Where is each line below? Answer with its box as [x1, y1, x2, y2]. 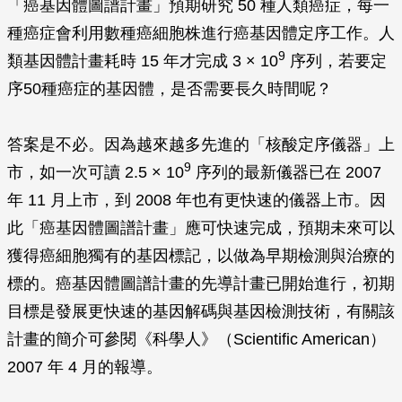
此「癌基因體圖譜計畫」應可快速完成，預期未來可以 [7, 219, 395, 237]
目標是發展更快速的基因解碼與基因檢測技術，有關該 [7, 302, 395, 320]
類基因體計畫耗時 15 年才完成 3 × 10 [7, 52, 278, 70]
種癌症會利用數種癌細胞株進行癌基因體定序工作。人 [7, 24, 395, 42]
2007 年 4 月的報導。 [7, 358, 162, 376]
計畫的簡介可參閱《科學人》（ [7, 330, 233, 348]
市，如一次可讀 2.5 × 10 [7, 163, 184, 181]
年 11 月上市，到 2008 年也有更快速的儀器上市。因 [7, 191, 386, 209]
